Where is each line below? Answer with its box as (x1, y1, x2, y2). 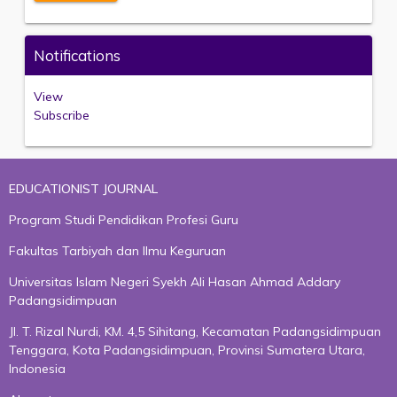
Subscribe (34, 107, 90, 123)
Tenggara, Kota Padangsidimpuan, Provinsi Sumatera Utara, (9, 342, 365, 358)
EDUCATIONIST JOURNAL (9, 181, 158, 197)
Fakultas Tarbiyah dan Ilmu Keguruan (9, 243, 226, 259)
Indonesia (9, 361, 66, 377)
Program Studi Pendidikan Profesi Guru (9, 212, 238, 228)
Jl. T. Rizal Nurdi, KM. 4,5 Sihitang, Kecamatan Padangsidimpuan (9, 323, 381, 339)
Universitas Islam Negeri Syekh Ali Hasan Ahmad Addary (9, 274, 340, 290)
